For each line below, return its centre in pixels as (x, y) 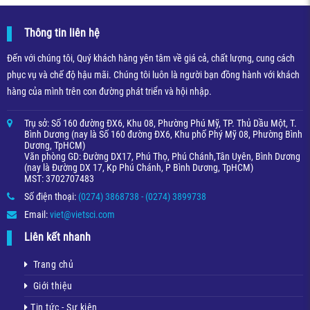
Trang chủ (51, 264)
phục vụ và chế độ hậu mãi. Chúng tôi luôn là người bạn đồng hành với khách (153, 75)
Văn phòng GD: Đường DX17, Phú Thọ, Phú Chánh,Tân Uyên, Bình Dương (162, 156)
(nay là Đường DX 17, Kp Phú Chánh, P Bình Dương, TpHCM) (139, 167)
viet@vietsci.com (82, 215)
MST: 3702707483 (59, 179)
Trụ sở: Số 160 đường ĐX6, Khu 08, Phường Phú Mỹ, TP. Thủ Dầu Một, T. (161, 123)
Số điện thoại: (51, 197)
